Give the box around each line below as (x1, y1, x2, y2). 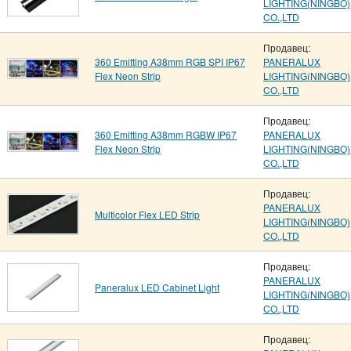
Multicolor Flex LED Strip (95, 208, 200, 221)
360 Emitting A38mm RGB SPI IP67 (95, 55, 245, 68)
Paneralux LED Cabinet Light (95, 280, 219, 294)
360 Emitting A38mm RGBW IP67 (95, 128, 237, 141)
